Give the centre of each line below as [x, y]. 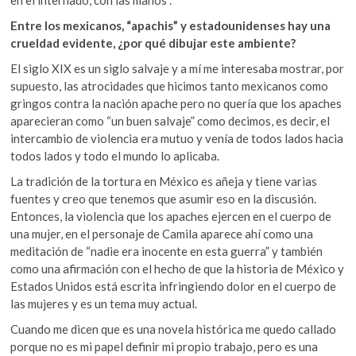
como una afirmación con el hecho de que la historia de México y [178, 269]
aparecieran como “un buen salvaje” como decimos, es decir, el [170, 121]
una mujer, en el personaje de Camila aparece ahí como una [162, 234]
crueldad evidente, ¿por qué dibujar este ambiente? [153, 43]
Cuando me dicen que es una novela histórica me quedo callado [174, 329]
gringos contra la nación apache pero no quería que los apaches [176, 104]
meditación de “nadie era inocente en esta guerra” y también [167, 252]
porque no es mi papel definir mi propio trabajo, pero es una [164, 347]
